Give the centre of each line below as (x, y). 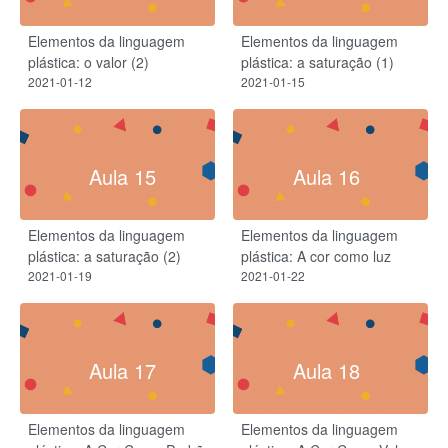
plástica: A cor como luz (316, 256)
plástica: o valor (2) (88, 62)
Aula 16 (326, 177)
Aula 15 (122, 177)
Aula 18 (326, 371)
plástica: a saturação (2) (104, 256)
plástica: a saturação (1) (317, 62)
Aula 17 (122, 371)
